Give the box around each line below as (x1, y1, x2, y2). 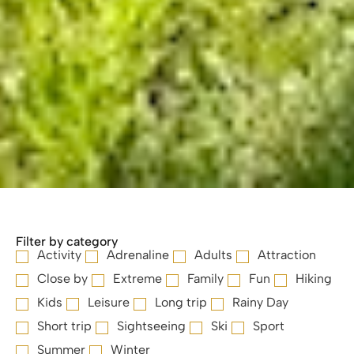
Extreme (113, 271, 162, 287)
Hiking (296, 271, 332, 287)
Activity (37, 247, 81, 263)
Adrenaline (107, 247, 169, 263)
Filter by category (16, 233, 118, 249)
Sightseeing (117, 318, 186, 334)
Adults (194, 247, 232, 263)
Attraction (258, 247, 316, 263)
